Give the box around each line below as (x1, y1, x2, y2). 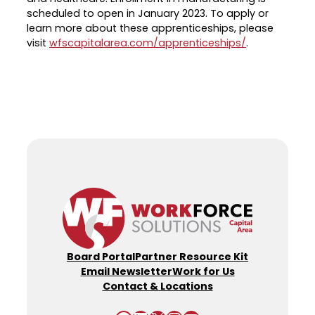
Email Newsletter (80, 264, 172, 278)
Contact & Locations (102, 278, 213, 293)
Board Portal (67, 249, 135, 264)
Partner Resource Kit (135, 249, 248, 264)
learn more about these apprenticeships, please (27, 21, 274, 36)
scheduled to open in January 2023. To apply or (27, 6, 269, 21)
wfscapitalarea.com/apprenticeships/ (49, 36, 246, 51)
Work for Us (172, 264, 235, 278)
